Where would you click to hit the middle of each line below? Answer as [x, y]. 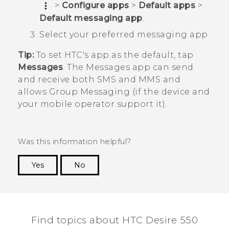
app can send [162, 67]
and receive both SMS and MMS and [99, 79]
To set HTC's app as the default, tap [114, 55]
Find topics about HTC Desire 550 [114, 220]
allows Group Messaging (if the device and [114, 91]
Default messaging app [91, 18]
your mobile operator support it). [93, 104]
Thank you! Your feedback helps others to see [121, 180]
